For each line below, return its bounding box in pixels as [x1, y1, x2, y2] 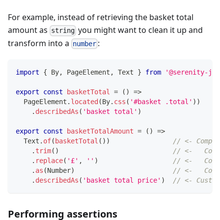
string [51, 27, 75, 35]
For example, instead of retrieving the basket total [8, 12, 193, 23]
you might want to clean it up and [76, 25, 203, 36]
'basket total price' [82, 176, 161, 184]
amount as [8, 25, 50, 36]
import [16, 68, 39, 76]
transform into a [8, 37, 71, 49]
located [71, 97, 98, 106]
